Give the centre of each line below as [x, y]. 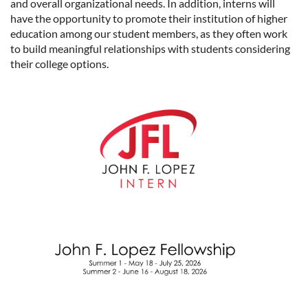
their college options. [59, 64]
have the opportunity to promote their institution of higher [149, 19]
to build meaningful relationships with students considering [150, 49]
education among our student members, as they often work [149, 34]
